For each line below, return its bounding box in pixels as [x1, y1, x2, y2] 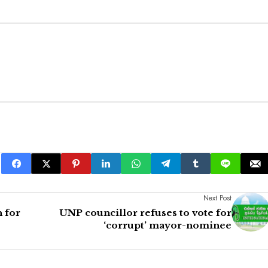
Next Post [203, 193, 232, 204]
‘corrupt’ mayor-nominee [103, 220, 232, 232]
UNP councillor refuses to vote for [59, 207, 232, 219]
